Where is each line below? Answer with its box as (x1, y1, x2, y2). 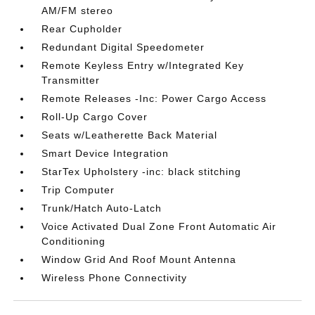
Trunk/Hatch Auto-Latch (41, 202, 162, 214)
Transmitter (41, 75, 101, 86)
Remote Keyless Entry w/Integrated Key (41, 60, 245, 71)
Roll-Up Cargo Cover (41, 111, 148, 122)
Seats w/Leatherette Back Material (41, 129, 218, 141)
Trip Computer (41, 184, 115, 195)
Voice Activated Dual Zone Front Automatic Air (41, 221, 277, 232)
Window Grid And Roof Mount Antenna (41, 254, 237, 265)
